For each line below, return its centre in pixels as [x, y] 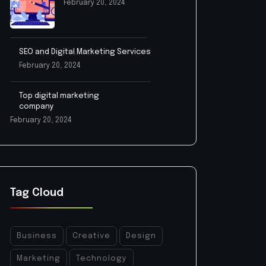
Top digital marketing [59, 96]
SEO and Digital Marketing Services [85, 52]
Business [37, 236]
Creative [91, 236]
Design [141, 236]
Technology [102, 259]
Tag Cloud [37, 193]
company [37, 107]
